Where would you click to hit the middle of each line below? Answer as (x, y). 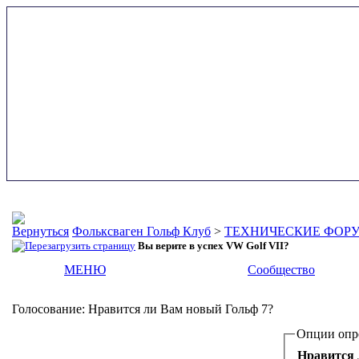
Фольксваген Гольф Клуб (141, 231)
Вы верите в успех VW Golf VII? (214, 246)
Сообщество (281, 270)
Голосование (47, 309)
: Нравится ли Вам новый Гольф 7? (177, 309)
